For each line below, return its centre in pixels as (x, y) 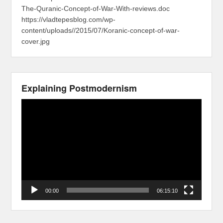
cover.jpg (36, 42)
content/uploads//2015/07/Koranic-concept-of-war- (101, 31)
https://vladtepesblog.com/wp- (69, 20)
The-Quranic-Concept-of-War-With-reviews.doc (96, 9)
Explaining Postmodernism (79, 88)
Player (31, 115)
